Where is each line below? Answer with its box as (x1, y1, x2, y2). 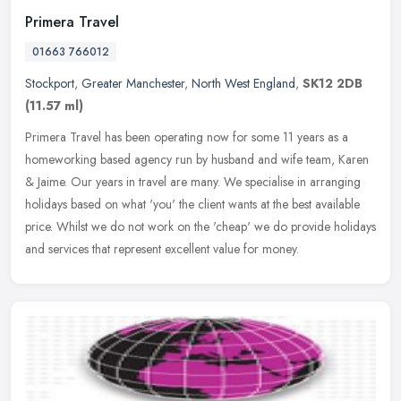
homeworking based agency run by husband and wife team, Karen (25, 149, 369, 168)
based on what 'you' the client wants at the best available (71, 194, 360, 213)
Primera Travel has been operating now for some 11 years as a (25, 127, 348, 146)
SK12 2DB (303, 73, 363, 92)
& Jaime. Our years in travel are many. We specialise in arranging (25, 172, 361, 191)
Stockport (25, 73, 74, 92)
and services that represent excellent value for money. (25, 239, 299, 258)
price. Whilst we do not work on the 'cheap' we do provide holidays (25, 217, 376, 235)
